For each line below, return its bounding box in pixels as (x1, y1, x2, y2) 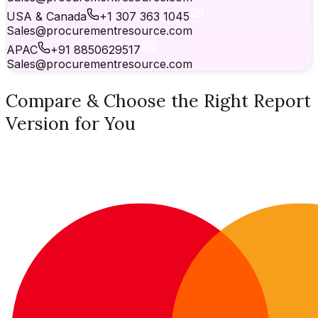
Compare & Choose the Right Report (6, 89, 311, 113)
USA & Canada (6, 9, 87, 24)
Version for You (6, 112, 136, 136)
